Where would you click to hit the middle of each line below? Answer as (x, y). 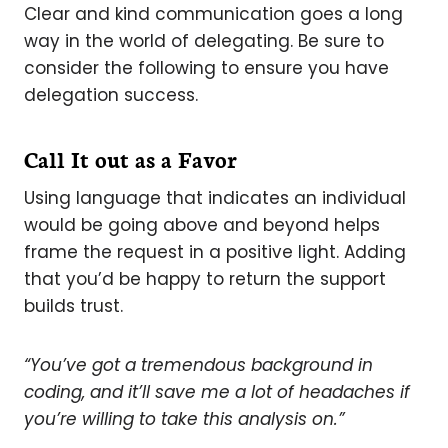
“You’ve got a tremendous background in (198, 364)
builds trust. (73, 305)
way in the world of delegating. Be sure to (204, 40)
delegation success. (111, 94)
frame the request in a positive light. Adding (215, 251)
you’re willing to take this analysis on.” (184, 418)
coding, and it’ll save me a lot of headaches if (217, 391)
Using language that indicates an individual (215, 197)
